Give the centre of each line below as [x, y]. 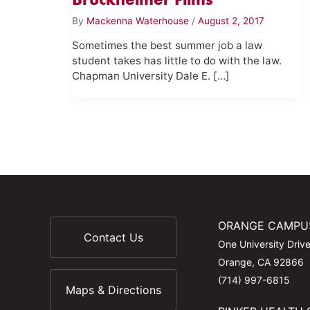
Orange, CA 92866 [261, 262]
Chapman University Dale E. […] [151, 76]
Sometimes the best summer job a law [167, 46]
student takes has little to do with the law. [177, 61]
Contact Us [113, 238]
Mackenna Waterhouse [139, 20]
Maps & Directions [113, 290]
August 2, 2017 [231, 20]
